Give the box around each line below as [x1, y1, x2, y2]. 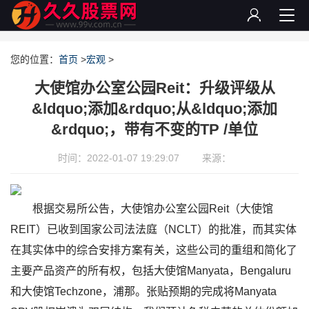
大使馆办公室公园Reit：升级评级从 [34, 79, 275, 97]
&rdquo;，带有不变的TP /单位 [51, 121, 258, 138]
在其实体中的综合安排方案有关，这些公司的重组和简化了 [10, 244, 297, 256]
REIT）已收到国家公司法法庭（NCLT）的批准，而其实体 [10, 223, 297, 235]
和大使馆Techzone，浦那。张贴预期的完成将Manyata [10, 286, 277, 297]
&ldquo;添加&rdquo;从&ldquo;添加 [32, 100, 277, 117]
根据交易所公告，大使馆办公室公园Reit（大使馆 [32, 203, 273, 215]
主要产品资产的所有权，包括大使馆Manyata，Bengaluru [10, 265, 291, 277]
